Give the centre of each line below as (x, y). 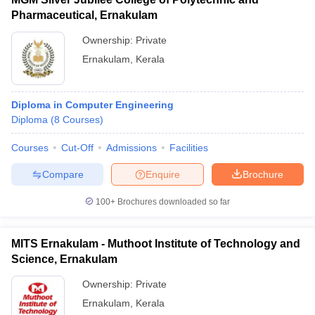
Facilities (189, 148)
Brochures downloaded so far (173, 202)
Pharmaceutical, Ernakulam (84, 15)
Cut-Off (77, 148)
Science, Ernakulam (64, 259)
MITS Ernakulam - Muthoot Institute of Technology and (156, 244)
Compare (63, 174)
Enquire (163, 174)
